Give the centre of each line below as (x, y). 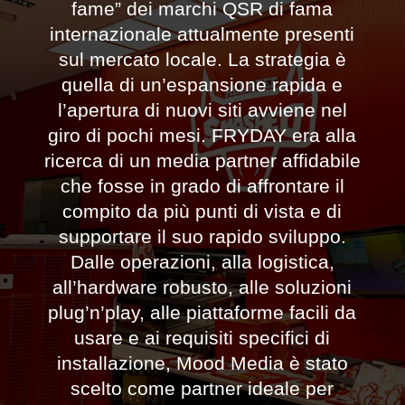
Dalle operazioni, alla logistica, (202, 262)
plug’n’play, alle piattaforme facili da (202, 312)
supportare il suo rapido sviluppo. (202, 236)
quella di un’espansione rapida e (202, 85)
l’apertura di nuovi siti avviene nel (202, 110)
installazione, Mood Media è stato (202, 363)
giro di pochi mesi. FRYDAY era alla (202, 135)
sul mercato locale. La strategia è (202, 59)
